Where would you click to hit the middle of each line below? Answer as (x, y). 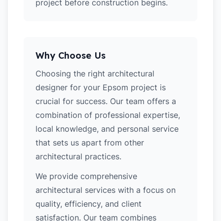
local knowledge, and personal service (107, 129)
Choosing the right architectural (95, 74)
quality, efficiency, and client (89, 204)
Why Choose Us (71, 55)
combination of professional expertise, (108, 115)
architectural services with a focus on (106, 190)
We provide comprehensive (86, 176)
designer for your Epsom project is (101, 87)
